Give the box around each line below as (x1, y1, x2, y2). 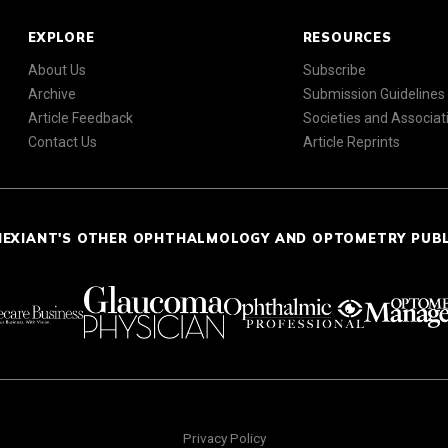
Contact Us (28, 134, 97, 151)
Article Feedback (28, 110, 133, 127)
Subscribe (302, 62, 366, 79)
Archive (28, 86, 76, 103)
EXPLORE (28, 29, 95, 46)
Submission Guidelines (302, 86, 445, 103)
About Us (28, 62, 86, 79)
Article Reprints (302, 134, 400, 151)
